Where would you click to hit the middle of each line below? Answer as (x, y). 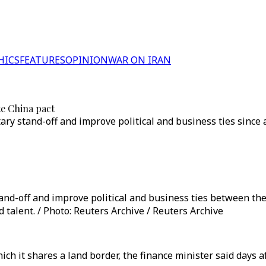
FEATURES (42, 60)
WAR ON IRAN (140, 60)
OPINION (87, 60)
